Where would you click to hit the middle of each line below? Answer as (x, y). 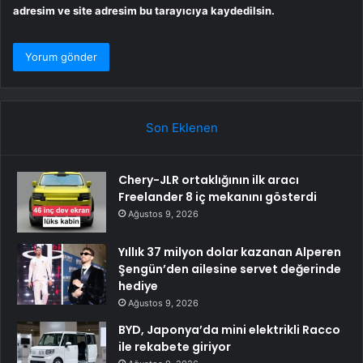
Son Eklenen (181, 127)
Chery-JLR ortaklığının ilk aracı (209, 179)
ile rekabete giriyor (175, 346)
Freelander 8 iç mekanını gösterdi (218, 196)
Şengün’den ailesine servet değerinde (230, 269)
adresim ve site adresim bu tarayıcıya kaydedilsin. (144, 10)
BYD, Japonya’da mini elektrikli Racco (229, 329)
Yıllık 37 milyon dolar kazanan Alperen (230, 252)
